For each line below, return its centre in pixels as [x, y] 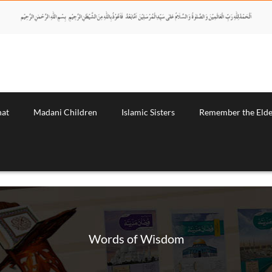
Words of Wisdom [136, 239]
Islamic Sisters [148, 112]
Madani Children [65, 112]
